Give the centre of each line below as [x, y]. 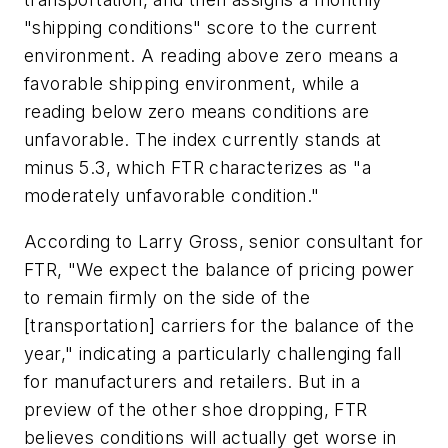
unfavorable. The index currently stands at [203, 140]
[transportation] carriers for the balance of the [219, 325]
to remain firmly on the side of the [167, 297]
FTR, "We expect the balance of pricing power [219, 269]
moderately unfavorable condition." [172, 196]
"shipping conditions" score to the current [201, 28]
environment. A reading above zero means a [211, 56]
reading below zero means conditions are [197, 112]
